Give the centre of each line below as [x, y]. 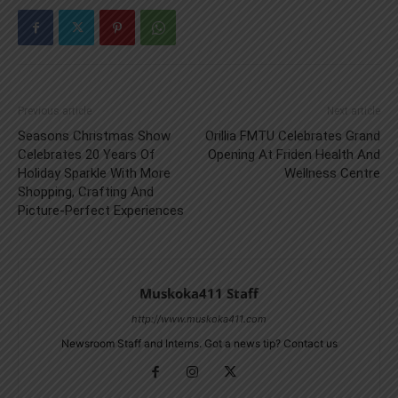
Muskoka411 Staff [199, 294]
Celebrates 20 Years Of [87, 155]
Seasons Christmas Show [94, 136]
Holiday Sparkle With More [94, 174]
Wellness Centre [332, 174]
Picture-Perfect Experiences [101, 211]
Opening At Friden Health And [294, 155]
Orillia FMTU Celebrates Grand [293, 136]
